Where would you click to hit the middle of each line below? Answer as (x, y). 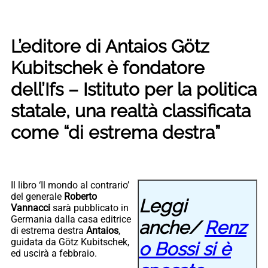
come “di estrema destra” (115, 132)
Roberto (80, 196)
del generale (37, 196)
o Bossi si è (185, 249)
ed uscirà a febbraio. (57, 253)
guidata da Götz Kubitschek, (70, 242)
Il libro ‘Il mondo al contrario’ (70, 185)
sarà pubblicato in (91, 208)
